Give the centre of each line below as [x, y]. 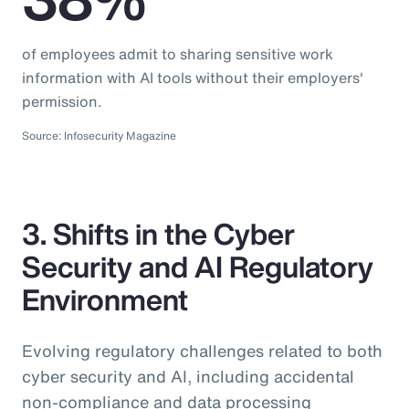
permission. [62, 101]
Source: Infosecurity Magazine [99, 135]
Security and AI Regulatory [198, 266]
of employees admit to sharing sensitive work [178, 53]
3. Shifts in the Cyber [158, 233]
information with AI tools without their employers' [193, 77]
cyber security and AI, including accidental [188, 376]
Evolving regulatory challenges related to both [202, 350]
